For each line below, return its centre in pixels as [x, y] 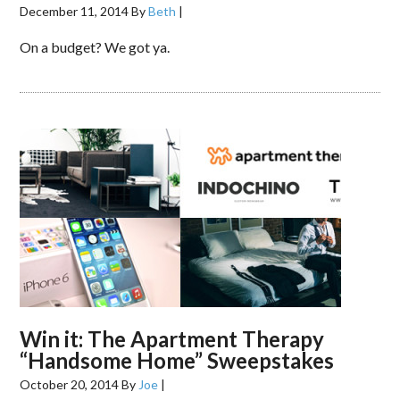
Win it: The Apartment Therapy [172, 339]
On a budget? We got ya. [95, 47]
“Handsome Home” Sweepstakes [177, 360]
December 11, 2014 [75, 11]
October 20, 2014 [70, 384]
